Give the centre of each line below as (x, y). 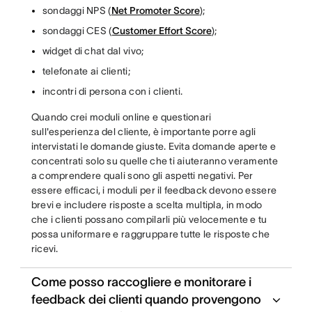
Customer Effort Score (162, 31)
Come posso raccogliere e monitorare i (141, 282)
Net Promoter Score (155, 10)
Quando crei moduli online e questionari (121, 117)
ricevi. (45, 249)
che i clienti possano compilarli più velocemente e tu (149, 219)
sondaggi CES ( (77, 31)
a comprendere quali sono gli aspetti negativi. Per (142, 175)
